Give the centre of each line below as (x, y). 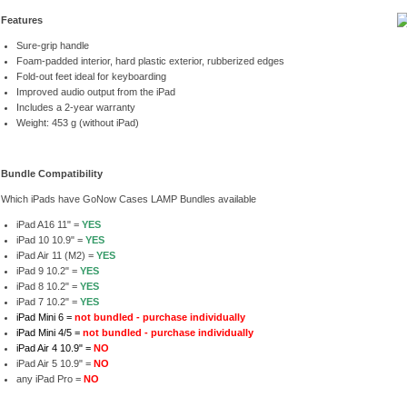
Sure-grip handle (52, 46)
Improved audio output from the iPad (95, 92)
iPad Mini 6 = (45, 318)
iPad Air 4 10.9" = (55, 348)
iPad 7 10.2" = (48, 302)
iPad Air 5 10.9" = (55, 364)
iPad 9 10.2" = (48, 271)
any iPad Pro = (50, 379)
